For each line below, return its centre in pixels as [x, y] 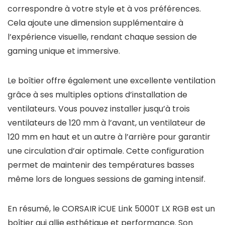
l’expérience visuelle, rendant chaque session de [102, 37]
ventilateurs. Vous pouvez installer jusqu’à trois [99, 109]
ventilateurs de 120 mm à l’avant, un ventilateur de [106, 123]
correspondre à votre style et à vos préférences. [104, 9]
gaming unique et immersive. [64, 51]
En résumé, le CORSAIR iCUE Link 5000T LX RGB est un [111, 209]
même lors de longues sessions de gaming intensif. [106, 179]
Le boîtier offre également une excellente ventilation [111, 81]
